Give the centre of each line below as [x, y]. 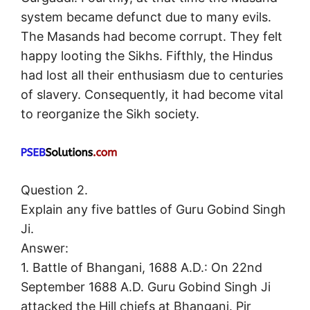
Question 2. [54, 190]
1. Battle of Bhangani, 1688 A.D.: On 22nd [142, 268]
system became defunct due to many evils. [146, 17]
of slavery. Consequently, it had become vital [152, 95]
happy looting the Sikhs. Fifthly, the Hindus [147, 56]
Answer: [45, 248]
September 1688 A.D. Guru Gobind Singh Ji [146, 287]
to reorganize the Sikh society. [110, 114]
